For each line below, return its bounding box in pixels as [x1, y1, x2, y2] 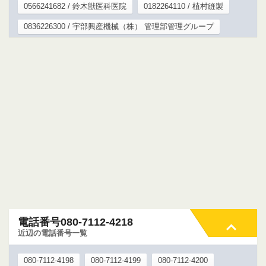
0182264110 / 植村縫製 [144, 1, 223, 11]
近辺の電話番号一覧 [18, 228, 87, 237]
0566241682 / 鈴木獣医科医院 [24, 1, 126, 11]
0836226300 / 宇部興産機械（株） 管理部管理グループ [24, 21, 214, 31]
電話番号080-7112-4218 [18, 216, 133, 228]
